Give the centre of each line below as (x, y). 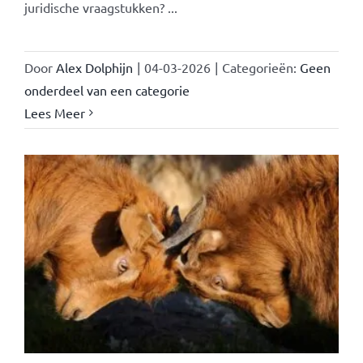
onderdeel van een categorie (107, 90)
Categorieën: (261, 67)
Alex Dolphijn (94, 67)
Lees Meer (54, 112)
